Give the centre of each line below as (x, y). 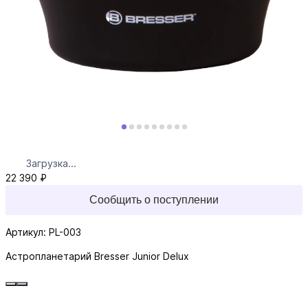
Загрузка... (51, 164)
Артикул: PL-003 (43, 232)
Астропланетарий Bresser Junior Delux (97, 256)
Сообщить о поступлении (154, 200)
